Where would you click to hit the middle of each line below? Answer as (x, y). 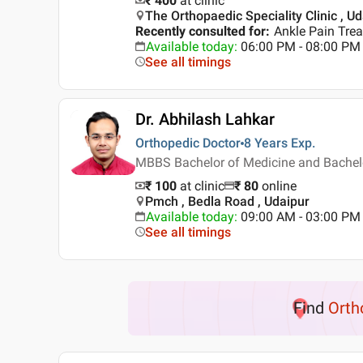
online (279, 186)
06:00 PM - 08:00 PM (301, 47)
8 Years (266, 143)
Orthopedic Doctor (188, 143)
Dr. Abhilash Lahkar (205, 119)
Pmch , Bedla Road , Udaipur (227, 201)
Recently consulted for (201, 31)
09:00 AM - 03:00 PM (301, 217)
